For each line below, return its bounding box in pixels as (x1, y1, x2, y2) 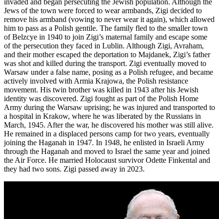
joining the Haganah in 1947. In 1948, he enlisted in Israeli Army (4, 138, 204, 147)
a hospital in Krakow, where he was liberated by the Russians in (4, 111, 201, 120)
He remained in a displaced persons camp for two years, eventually (4, 129, 210, 138)
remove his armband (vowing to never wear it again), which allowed (4, 15, 215, 23)
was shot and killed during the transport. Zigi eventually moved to (4, 59, 206, 67)
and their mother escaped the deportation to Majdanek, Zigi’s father (4, 50, 210, 59)
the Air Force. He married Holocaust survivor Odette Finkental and (4, 155, 210, 164)
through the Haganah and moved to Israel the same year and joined (4, 147, 210, 155)
